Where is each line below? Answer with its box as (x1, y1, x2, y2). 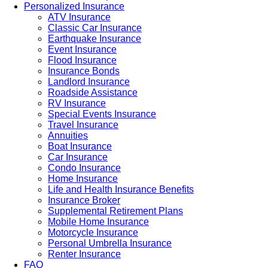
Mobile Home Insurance (48, 216, 149, 227)
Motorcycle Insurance (48, 227, 138, 237)
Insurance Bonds (48, 65, 120, 76)
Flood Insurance (48, 54, 117, 65)
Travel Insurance (48, 119, 118, 130)
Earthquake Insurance (48, 33, 141, 44)
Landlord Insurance (48, 76, 130, 87)
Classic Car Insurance (48, 22, 142, 33)
